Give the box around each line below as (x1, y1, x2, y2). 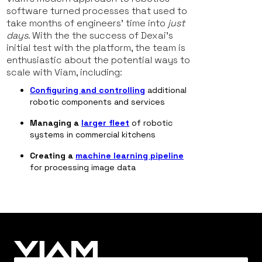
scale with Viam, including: (6, 66, 123, 79)
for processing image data (30, 162, 136, 173)
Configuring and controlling (30, 85, 146, 96)
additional (147, 85, 187, 96)
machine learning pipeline (75, 150, 184, 161)
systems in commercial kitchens (30, 129, 156, 140)
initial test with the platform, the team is (6, 42, 186, 54)
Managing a (30, 118, 82, 129)
